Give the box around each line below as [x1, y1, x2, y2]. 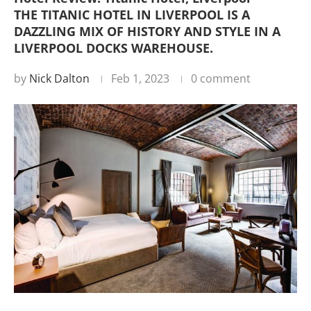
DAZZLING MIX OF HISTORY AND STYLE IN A [14, 23, 280, 40]
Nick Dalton [29, 71, 90, 86]
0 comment [191, 71, 251, 86]
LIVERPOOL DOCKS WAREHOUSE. [14, 40, 213, 56]
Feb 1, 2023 [111, 71, 169, 86]
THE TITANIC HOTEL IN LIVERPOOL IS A [14, 6, 250, 23]
